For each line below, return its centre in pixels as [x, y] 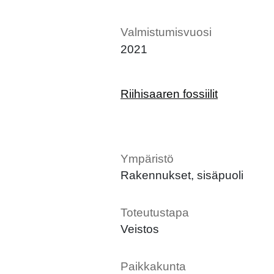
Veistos [140, 229]
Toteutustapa [155, 213]
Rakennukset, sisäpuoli [182, 175]
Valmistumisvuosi [166, 32]
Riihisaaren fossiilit [169, 94]
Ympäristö [147, 159]
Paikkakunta [153, 266]
